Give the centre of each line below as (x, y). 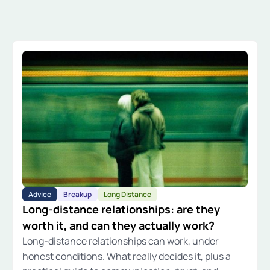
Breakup (78, 194)
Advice (40, 194)
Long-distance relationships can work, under (121, 241)
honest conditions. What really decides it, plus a (127, 256)
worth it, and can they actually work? (118, 225)
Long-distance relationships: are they (121, 209)
